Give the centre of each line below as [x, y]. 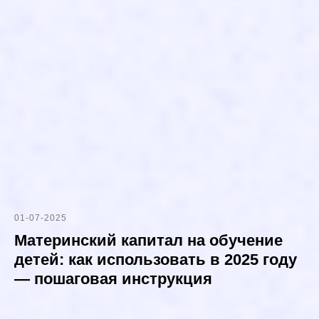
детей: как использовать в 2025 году [156, 260]
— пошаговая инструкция [113, 279]
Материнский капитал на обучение [148, 241]
